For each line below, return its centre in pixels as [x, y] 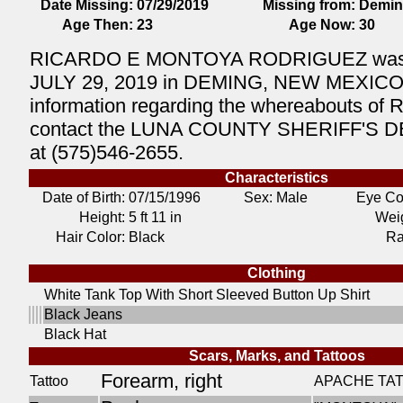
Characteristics [277, 178]
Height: [102, 217]
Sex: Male [276, 197]
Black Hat [75, 334]
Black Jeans [83, 314]
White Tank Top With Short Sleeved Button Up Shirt [207, 295]
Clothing [277, 273]
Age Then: [98, 25]
